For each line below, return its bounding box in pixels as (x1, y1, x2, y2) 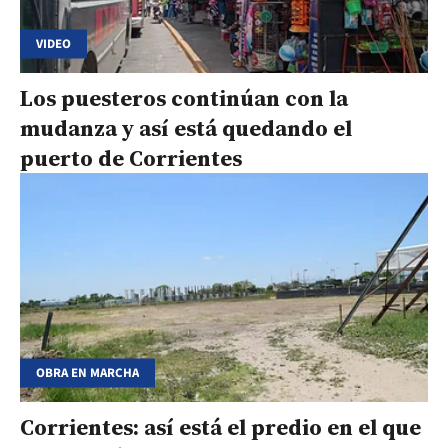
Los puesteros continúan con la (20, 82, 348, 113)
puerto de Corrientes (20, 142, 242, 173)
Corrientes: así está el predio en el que (20, 412, 421, 443)
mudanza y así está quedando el (20, 112, 352, 143)
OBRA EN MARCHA (36, 363, 139, 382)
